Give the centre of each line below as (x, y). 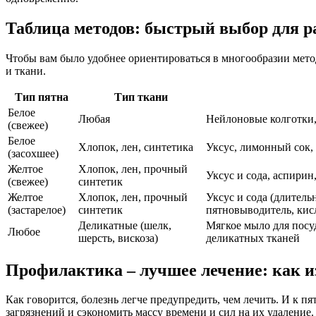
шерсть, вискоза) (118, 238)
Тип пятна (42, 97)
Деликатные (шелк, (125, 225)
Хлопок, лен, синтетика (136, 147)
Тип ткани (141, 97)
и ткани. (26, 71)
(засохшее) (33, 153)
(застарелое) (37, 209)
